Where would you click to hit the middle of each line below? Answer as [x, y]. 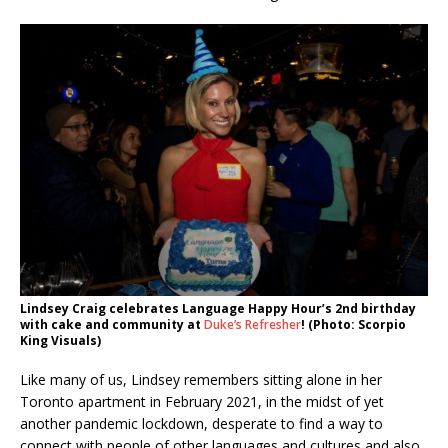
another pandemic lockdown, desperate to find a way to [201, 423]
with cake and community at [112, 324]
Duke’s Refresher [252, 324]
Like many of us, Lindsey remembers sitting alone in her [201, 379]
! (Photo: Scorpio [353, 324]
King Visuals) [60, 340]
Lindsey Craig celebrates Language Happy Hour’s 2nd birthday [218, 308]
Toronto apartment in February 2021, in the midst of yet [202, 401]
